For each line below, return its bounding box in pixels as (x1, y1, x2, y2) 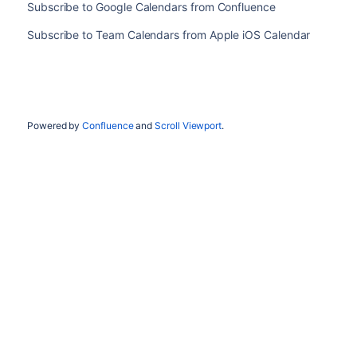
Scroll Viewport (155, 120, 222, 131)
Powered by (26, 120, 83, 131)
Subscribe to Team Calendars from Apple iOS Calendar (26, 28, 311, 41)
